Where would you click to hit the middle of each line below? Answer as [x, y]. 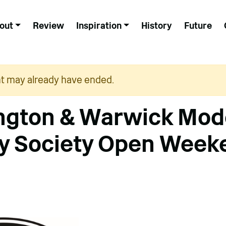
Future [198, 25]
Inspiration [99, 25]
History [156, 25]
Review [48, 25]
